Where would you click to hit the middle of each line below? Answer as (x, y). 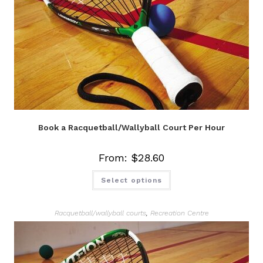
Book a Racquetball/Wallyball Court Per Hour (131, 127)
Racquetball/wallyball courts (100, 213)
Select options (131, 180)
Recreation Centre (179, 213)
